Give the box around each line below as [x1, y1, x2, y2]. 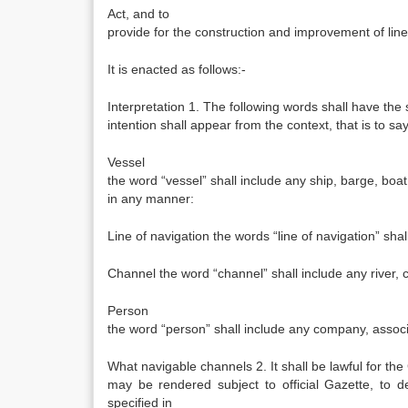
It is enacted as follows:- [107, 62, 246, 76]
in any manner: [107, 191, 194, 206]
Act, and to [107, 6, 169, 21]
